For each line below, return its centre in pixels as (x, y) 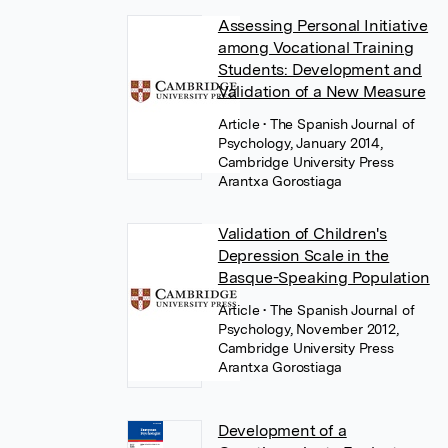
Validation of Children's (302, 233)
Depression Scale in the (303, 255)
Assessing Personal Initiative (323, 25)
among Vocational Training (315, 47)
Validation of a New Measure (321, 91)
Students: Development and (319, 69)
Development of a (282, 430)
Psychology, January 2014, (300, 143)
